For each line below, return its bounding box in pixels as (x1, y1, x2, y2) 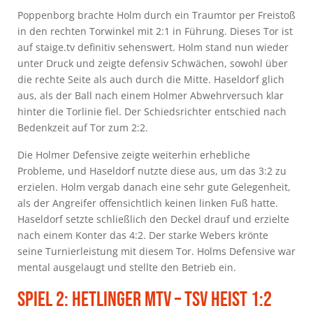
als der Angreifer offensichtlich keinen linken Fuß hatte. (17, 196, 278, 210)
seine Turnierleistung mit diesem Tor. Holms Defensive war (17, 244, 296, 258)
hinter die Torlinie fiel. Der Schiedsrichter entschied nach (17, 104, 286, 118)
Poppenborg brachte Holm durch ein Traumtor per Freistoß (17, 8, 296, 22)
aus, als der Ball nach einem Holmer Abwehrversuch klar (17, 88, 284, 102)
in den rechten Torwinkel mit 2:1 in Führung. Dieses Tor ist (17, 24, 293, 38)
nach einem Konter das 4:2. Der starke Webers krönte (17, 228, 268, 242)
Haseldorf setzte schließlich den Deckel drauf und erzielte (17, 212, 289, 226)
